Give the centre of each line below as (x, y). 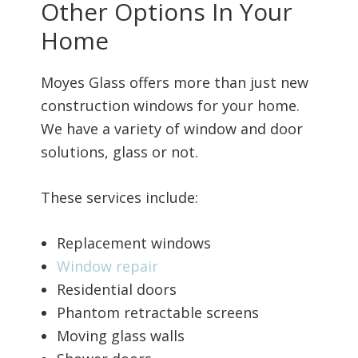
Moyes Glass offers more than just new (174, 83)
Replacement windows (133, 243)
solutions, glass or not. (121, 152)
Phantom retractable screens (157, 313)
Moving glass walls (120, 336)
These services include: (119, 198)
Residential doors (116, 290)
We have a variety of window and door (171, 129)
